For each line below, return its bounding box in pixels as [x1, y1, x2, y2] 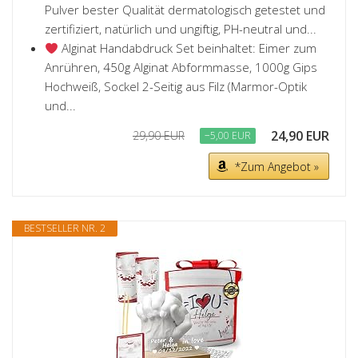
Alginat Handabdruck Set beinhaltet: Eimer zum [58, 40, 317, 57]
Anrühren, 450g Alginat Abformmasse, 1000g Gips [45, 59, 317, 76]
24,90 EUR [271, 127, 329, 145]
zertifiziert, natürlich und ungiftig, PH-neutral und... [45, 21, 316, 38]
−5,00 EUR [205, 129, 251, 143]
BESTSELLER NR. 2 [24, 221, 105, 236]
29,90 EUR [133, 128, 185, 144]
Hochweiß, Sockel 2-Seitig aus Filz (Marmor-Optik [45, 78, 307, 95]
